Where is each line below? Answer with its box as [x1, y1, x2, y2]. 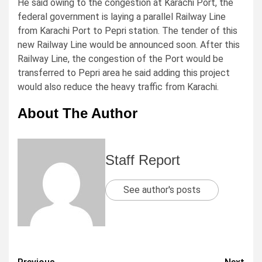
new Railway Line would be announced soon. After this [18, 39, 240, 50]
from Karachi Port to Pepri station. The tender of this [18, 25, 237, 36]
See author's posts [123, 184, 201, 195]
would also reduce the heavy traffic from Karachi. [18, 81, 219, 92]
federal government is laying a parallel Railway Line [18, 11, 226, 22]
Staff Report [105, 151, 180, 168]
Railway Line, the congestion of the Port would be [18, 53, 223, 64]
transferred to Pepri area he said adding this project [18, 67, 230, 78]
